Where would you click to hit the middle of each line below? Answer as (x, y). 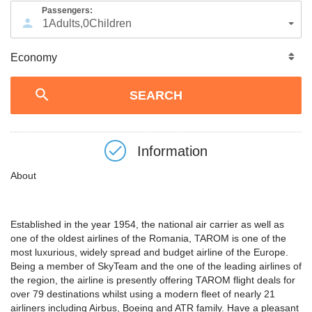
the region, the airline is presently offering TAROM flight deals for (153, 280)
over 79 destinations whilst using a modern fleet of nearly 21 (143, 294)
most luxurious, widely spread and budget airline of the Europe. (149, 252)
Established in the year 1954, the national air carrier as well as (147, 224)
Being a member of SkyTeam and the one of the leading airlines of (156, 266)
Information (170, 151)
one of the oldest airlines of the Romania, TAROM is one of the (148, 238)
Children (110, 23)
